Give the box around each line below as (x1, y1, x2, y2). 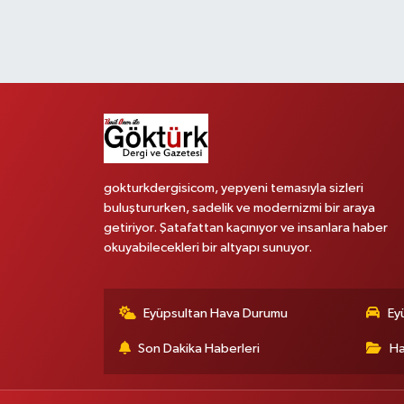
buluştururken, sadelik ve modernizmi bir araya (103, 201, 375, 216)
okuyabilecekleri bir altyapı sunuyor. (103, 241, 312, 255)
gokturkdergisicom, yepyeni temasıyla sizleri (103, 181, 363, 196)
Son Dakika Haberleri (138, 342, 261, 356)
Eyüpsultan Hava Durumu (143, 307, 289, 321)
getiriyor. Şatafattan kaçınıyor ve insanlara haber (103, 221, 388, 235)
